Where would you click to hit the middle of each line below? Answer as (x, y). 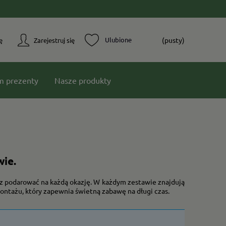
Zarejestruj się (54, 40)
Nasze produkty (83, 80)
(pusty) (173, 40)
